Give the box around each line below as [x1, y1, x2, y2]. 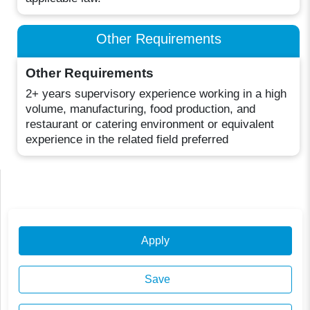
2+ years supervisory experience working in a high [26, 86, 287, 100]
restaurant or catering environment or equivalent [26, 117, 275, 131]
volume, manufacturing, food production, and [26, 102, 256, 116]
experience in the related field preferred [26, 132, 229, 146]
